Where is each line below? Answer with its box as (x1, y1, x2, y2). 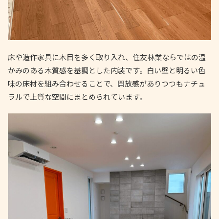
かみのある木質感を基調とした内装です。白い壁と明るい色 (8, 65, 205, 76)
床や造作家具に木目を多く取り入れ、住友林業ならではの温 (8, 52, 206, 63)
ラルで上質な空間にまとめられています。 (8, 91, 147, 102)
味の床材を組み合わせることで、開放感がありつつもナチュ (8, 78, 205, 89)
